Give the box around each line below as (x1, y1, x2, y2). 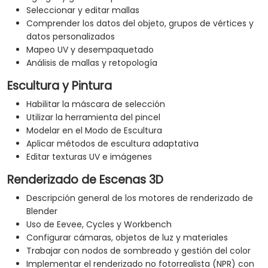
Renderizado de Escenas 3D (7, 172, 163, 188)
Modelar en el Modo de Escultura (26, 124, 162, 137)
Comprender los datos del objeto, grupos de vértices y (26, 17, 254, 30)
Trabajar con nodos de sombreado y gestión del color (26, 245, 251, 257)
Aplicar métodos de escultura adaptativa (26, 138, 199, 150)
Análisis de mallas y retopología (26, 57, 157, 69)
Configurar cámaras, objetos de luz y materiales (26, 232, 228, 244)
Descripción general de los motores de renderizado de (26, 192, 253, 205)
